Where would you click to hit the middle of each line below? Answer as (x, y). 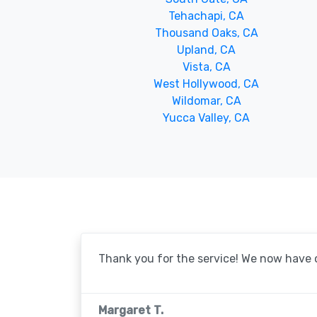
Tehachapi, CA (207, 16)
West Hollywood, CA (207, 84)
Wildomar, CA (206, 101)
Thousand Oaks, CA (206, 33)
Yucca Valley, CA (207, 118)
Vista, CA (206, 67)
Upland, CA (207, 50)
